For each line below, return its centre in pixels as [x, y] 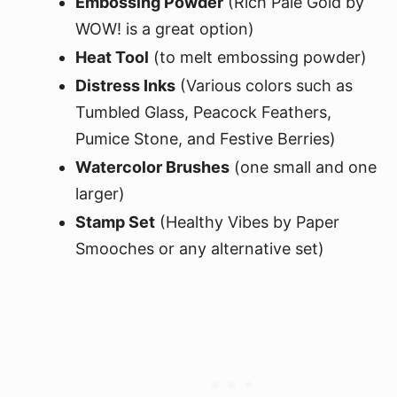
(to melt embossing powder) [258, 57]
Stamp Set [115, 222]
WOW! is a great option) [165, 29]
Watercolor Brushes [152, 167]
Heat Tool [112, 57]
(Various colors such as [264, 86]
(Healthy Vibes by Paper [247, 222]
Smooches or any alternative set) [200, 249]
